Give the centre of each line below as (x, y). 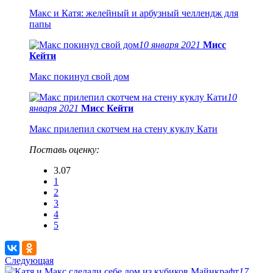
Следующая (29, 260)
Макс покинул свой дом (79, 76)
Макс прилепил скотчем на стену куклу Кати (123, 129)
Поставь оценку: (64, 149)
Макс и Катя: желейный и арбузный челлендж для (134, 13)
